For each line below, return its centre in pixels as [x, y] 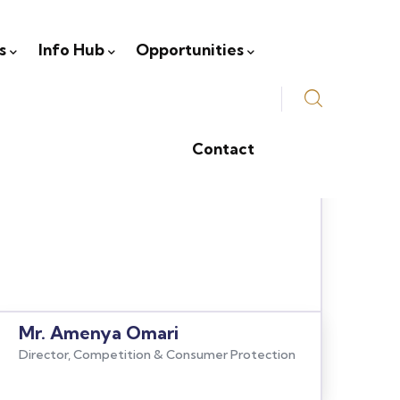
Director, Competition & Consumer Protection [157, 354]
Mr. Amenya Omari [98, 333]
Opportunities [190, 50]
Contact [224, 149]
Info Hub [71, 50]
